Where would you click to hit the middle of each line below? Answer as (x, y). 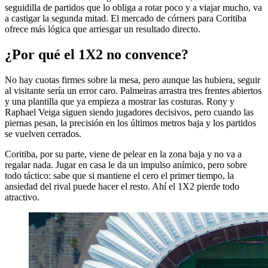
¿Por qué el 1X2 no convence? (97, 54)
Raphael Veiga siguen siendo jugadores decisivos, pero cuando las (129, 112)
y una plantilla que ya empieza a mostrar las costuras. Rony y (120, 101)
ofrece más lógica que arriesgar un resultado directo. (103, 29)
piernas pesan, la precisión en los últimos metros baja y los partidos (130, 123)
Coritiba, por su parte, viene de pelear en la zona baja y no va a (123, 154)
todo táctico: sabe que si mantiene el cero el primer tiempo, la (119, 175)
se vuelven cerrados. (43, 133)
